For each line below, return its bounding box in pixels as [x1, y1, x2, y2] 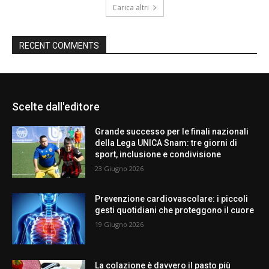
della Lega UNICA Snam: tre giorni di [95, 138, 238, 148]
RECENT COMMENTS [19, 40, 99, 50]
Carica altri [112, 2, 149, 13]
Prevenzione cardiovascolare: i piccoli [95, 193, 249, 204]
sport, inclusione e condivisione [95, 149, 222, 159]
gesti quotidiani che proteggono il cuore [95, 205, 255, 215]
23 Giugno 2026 [95, 163, 144, 173]
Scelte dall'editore [12, 100, 100, 113]
